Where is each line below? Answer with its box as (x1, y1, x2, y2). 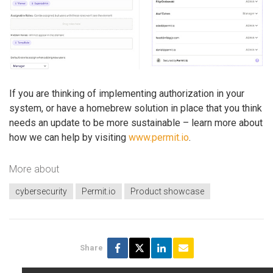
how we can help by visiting (9, 132, 129, 144)
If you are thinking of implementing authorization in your (9, 88, 244, 100)
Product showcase (130, 186, 204, 197)
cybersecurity (15, 186, 67, 197)
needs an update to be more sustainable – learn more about (9, 117, 263, 129)
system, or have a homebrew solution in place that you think (9, 102, 262, 115)
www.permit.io (129, 132, 189, 144)
